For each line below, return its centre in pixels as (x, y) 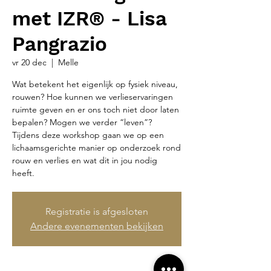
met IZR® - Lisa (90, 18)
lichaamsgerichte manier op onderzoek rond (96, 148)
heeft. (23, 173)
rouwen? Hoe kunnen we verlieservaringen (93, 97)
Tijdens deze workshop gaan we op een (88, 135)
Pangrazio (60, 44)
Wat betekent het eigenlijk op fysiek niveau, (95, 84)
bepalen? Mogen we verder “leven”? (82, 122)
